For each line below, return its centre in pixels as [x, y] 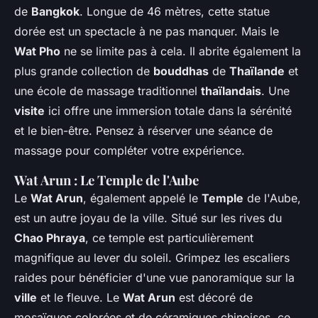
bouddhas [181, 71]
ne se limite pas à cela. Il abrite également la [181, 51]
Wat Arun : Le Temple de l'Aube [106, 180]
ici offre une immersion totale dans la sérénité [168, 111]
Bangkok [55, 12]
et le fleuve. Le [80, 298]
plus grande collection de [84, 71]
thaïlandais [231, 91]
